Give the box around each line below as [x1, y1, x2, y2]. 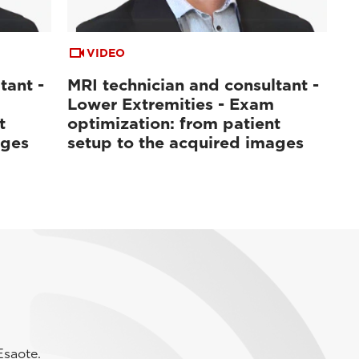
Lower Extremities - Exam [67, 94, 275, 114]
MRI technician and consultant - [67, 75, 320, 95]
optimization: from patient [67, 113, 281, 133]
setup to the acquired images [67, 132, 305, 152]
